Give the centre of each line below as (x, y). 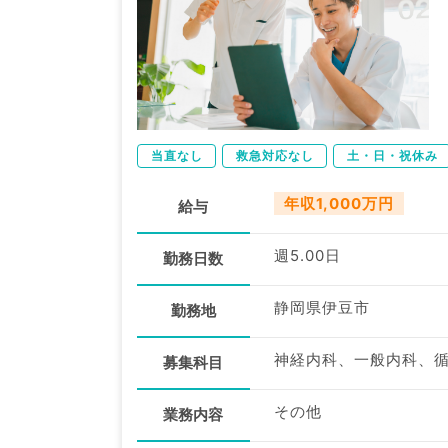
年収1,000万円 (338, 203)
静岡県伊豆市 (321, 307)
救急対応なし (275, 155)
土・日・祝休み (392, 155)
